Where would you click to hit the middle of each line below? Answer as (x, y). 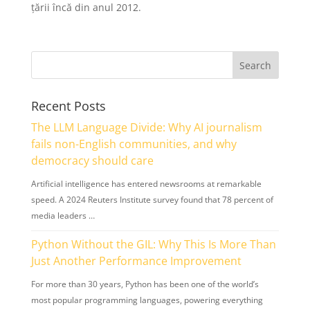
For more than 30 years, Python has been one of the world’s (145, 284)
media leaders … (63, 216)
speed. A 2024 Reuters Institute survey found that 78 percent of (152, 200)
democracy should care (92, 161)
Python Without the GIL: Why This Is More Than (153, 245)
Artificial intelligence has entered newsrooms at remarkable (146, 184)
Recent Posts (68, 106)
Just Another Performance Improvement (136, 261)
